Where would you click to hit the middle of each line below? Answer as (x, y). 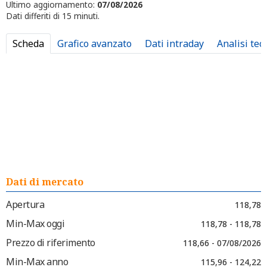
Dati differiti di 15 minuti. (53, 16)
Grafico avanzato (94, 44)
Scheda (28, 44)
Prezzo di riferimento (51, 243)
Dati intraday (174, 44)
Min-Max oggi (35, 223)
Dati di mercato (45, 182)
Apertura (25, 204)
